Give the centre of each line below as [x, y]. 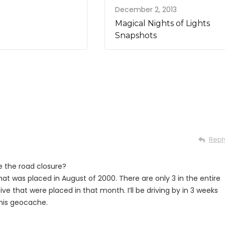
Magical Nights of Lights [163, 24]
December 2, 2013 [146, 10]
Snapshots [136, 36]
